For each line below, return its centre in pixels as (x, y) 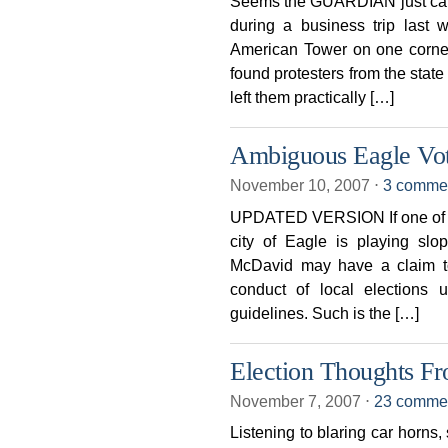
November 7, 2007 (297, 401)
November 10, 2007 (302, 185)
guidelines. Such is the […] (324, 312)
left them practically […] (312, 96)
